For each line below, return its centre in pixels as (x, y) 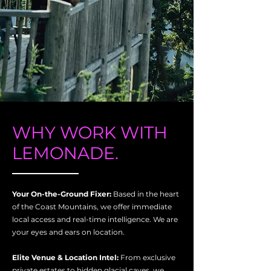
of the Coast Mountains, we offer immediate (92, 207)
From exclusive (148, 257)
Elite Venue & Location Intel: (66, 257)
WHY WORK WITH (90, 132)
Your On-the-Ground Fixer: (63, 194)
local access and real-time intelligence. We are (95, 219)
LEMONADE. (65, 153)
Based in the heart (146, 194)
